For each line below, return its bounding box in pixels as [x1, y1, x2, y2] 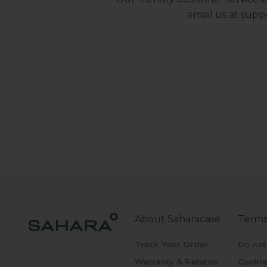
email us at [187, 9, 241, 21]
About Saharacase [135, 213, 221, 225]
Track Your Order [135, 240, 209, 250]
